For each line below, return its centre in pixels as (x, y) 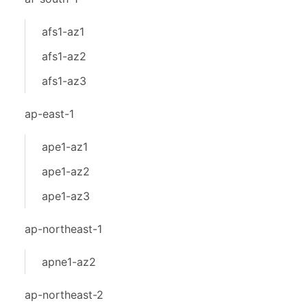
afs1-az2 (64, 56)
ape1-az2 (66, 171)
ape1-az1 (65, 147)
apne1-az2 (69, 262)
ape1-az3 (66, 196)
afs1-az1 (63, 32)
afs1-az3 (64, 81)
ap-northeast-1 (63, 229)
